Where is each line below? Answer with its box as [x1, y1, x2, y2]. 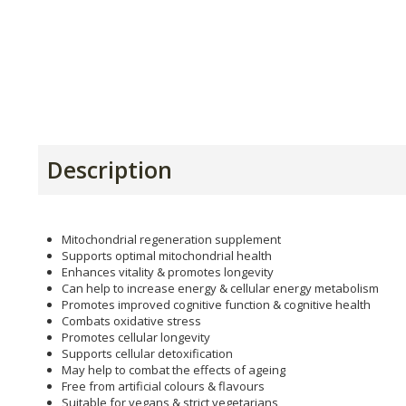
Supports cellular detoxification [62, 344, 233, 362]
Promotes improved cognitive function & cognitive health [62, 295, 371, 313]
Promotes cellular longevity [62, 328, 210, 345]
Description [47, 153, 172, 185]
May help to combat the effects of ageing [62, 361, 285, 378]
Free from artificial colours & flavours [62, 377, 265, 394]
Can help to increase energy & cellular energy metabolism [62, 279, 379, 296]
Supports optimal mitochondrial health [62, 246, 272, 264]
